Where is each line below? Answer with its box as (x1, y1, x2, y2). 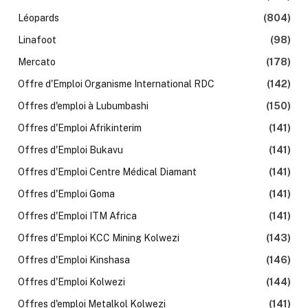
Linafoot (18, 34, 56, 46)
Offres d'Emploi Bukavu (18, 144, 123, 156)
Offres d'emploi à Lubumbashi (18, 100, 148, 112)
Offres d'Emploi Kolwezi (18, 276, 125, 288)
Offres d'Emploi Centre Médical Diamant (18, 166, 197, 178)
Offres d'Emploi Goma (18, 188, 115, 200)
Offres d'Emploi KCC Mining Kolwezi (18, 232, 179, 244)
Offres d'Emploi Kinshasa (18, 254, 130, 266)
